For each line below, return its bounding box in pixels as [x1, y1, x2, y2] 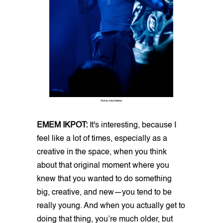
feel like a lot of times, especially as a [37, 134, 167, 143]
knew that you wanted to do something [37, 175, 172, 183]
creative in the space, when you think [37, 148, 167, 156]
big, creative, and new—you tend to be [37, 188, 172, 197]
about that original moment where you [37, 161, 169, 170]
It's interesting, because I [88, 121, 176, 129]
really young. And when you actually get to [37, 202, 185, 210]
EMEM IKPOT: [37, 121, 88, 129]
